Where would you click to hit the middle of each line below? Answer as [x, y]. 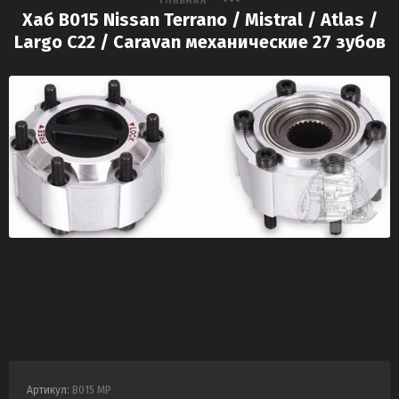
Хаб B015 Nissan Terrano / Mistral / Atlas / [199, 20]
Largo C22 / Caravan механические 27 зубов [199, 42]
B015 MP [90, 391]
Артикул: [48, 391]
